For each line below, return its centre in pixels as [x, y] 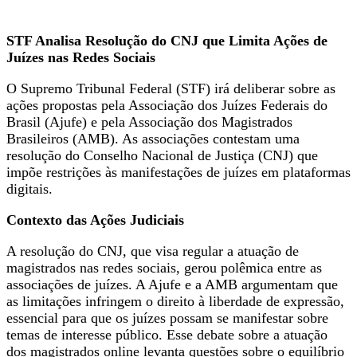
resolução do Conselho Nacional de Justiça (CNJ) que [162, 155]
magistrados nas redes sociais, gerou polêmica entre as [164, 267]
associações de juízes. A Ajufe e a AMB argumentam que [172, 284]
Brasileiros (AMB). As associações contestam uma [153, 138]
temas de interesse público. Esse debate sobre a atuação [167, 334]
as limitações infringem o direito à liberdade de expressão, [175, 301]
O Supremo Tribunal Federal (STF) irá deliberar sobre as [171, 88]
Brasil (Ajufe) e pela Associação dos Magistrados [149, 122]
